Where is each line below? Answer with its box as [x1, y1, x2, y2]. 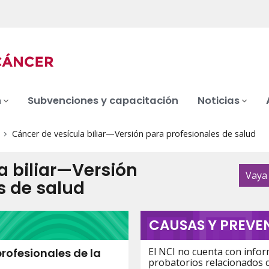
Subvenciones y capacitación [28, 94, 178, 108]
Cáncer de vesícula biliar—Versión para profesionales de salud [11, 128, 256, 140]
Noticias [198, 94, 240, 108]
